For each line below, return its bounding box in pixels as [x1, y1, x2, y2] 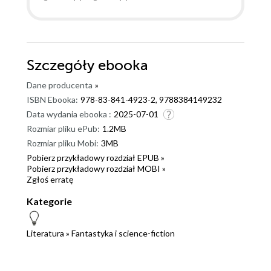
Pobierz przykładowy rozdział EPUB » [27, 152, 165, 163]
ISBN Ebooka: [27, 94, 78, 105]
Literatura [27, 228, 64, 239]
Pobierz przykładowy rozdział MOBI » [27, 163, 166, 174]
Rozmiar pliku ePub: [27, 123, 100, 134]
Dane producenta [27, 80, 93, 91]
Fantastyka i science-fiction [71, 228, 175, 239]
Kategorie [27, 195, 72, 207]
